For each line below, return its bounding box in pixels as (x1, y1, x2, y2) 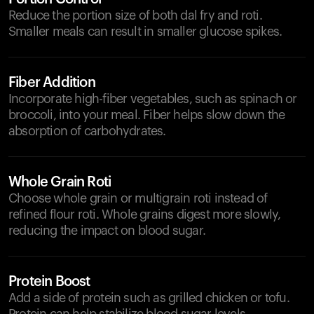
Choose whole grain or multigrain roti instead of (8, 192, 268, 205)
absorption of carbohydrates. (8, 125, 166, 137)
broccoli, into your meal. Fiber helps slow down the (8, 109, 285, 121)
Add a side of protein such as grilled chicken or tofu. (8, 292, 289, 304)
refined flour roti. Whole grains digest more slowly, (8, 208, 281, 221)
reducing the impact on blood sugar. (8, 224, 205, 237)
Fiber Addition (8, 76, 95, 90)
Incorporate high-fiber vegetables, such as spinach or (8, 93, 297, 105)
